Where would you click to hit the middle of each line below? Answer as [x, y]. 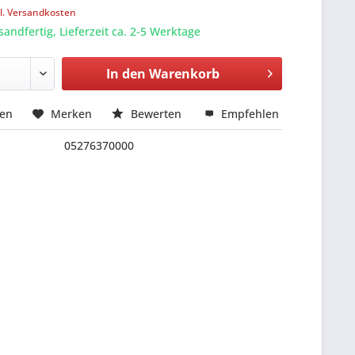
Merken [72, 114]
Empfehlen [249, 114]
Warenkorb [184, 74]
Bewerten [157, 114]
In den [126, 74]
